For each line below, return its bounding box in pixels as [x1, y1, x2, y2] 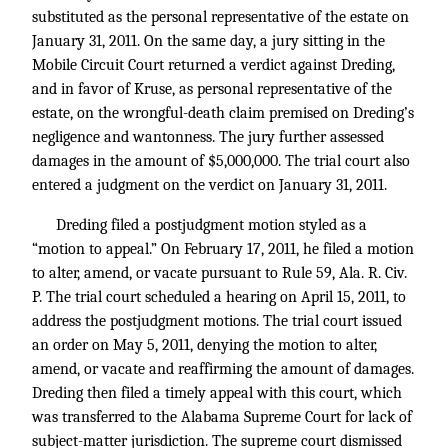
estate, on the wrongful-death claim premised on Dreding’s [32, 104, 414, 122]
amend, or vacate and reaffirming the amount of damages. [32, 360, 414, 378]
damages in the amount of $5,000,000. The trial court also [32, 152, 410, 170]
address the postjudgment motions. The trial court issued [32, 312, 402, 330]
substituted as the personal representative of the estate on [32, 8, 409, 26]
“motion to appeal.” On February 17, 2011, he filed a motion [32, 240, 414, 258]
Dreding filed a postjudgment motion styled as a [56, 216, 367, 234]
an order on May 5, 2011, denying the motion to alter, [32, 336, 377, 354]
